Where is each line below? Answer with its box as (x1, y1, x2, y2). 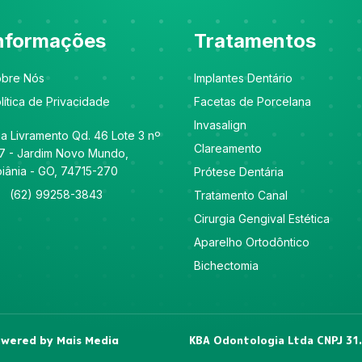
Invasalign (194, 117, 246, 132)
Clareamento (194, 141, 262, 155)
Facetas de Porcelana (194, 94, 311, 108)
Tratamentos (194, 28, 316, 53)
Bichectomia (194, 258, 259, 272)
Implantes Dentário (194, 70, 293, 85)
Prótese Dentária (194, 164, 284, 179)
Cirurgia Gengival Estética (194, 211, 330, 225)
